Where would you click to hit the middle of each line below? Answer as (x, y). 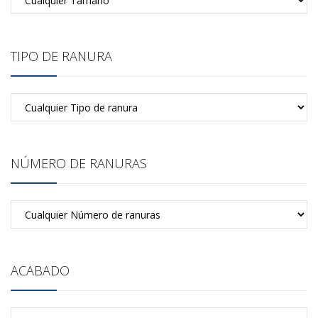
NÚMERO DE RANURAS (79, 163)
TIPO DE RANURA (61, 56)
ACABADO (40, 270)
